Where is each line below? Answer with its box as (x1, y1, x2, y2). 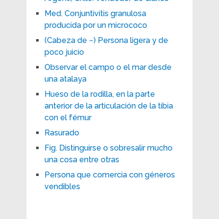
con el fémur (44, 112, 91, 122)
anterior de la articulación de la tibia (44, 101, 173, 110)
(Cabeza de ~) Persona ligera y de (44, 35, 168, 45)
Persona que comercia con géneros (44, 170, 175, 179)
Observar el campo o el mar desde (44, 62, 172, 72)
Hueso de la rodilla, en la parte (44, 89, 155, 99)
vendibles (44, 181, 80, 191)
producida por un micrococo (44, 20, 147, 30)
